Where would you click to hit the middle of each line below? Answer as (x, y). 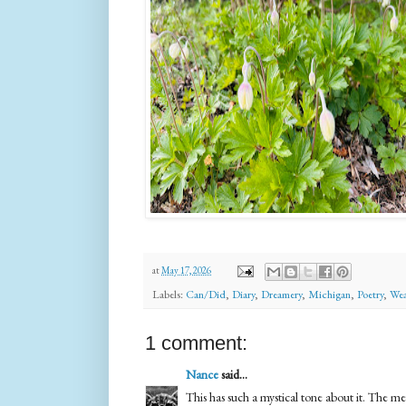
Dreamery (281, 294)
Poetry (370, 294)
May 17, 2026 (186, 270)
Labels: (169, 294)
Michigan (329, 294)
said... (233, 374)
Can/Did (206, 294)
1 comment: (196, 343)
